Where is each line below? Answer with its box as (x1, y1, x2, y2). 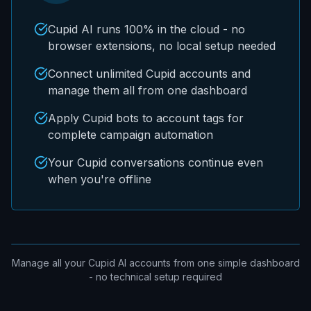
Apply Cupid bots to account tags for (48, 110, 244, 125)
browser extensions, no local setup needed (48, 38, 276, 53)
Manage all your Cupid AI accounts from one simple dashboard (11, 256, 300, 269)
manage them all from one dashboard (48, 83, 247, 97)
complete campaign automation (48, 127, 213, 142)
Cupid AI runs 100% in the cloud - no (48, 22, 245, 36)
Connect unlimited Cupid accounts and (48, 66, 251, 81)
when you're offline (48, 171, 151, 186)
